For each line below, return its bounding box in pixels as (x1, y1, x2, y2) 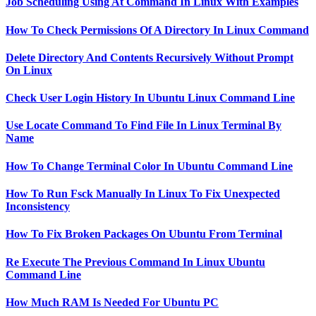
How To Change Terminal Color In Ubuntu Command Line (6, 159, 293, 172)
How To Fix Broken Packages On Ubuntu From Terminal (6, 228, 282, 241)
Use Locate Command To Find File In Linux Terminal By (6, 119, 281, 132)
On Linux (6, 63, 52, 76)
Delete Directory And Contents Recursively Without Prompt (6, 51, 293, 63)
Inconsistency (6, 200, 70, 212)
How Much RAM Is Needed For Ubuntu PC (6, 296, 219, 308)
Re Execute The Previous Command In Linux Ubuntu (6, 255, 265, 268)
